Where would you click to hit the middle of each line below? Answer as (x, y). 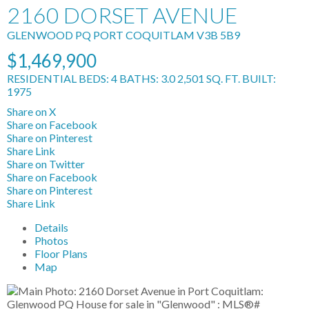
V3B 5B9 (218, 35)
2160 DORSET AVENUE (122, 15)
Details (51, 227)
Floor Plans (61, 253)
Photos (51, 240)
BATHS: (140, 78)
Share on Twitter (46, 164)
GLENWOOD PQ (49, 35)
